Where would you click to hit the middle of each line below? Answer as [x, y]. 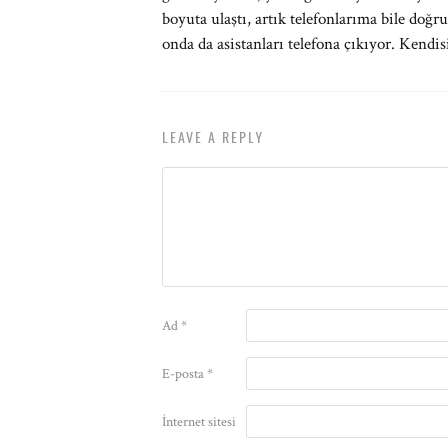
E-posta [184, 374]
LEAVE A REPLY [213, 136]
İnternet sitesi [199, 422]
